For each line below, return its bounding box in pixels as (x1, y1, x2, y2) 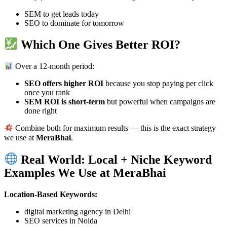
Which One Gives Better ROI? (18, 38, 181, 52)
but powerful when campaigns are (105, 97, 215, 106)
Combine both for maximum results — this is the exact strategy (13, 124, 216, 133)
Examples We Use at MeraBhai (4, 166, 166, 180)
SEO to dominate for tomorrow (24, 18, 124, 27)
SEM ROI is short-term (24, 97, 105, 106)
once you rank (24, 88, 70, 97)
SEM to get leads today (24, 9, 99, 18)
